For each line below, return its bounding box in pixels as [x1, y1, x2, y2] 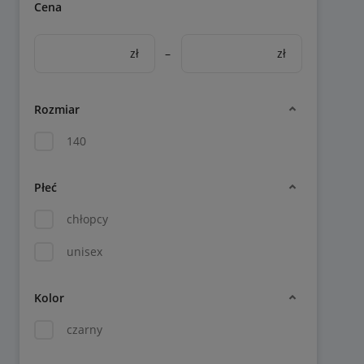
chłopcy [67, 211, 108, 227]
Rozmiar [34, 101, 80, 117]
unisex [67, 244, 102, 259]
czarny [67, 322, 102, 337]
